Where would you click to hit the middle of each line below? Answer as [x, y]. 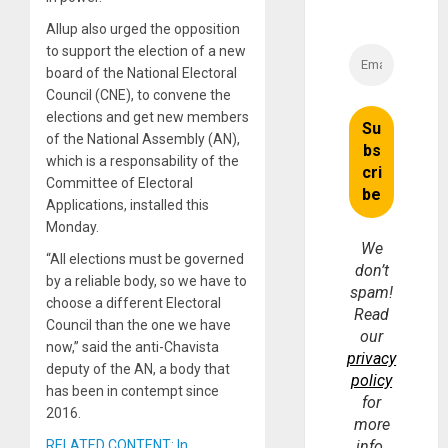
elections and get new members [147, 117]
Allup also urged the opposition [143, 29]
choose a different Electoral [133, 303]
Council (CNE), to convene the [138, 95]
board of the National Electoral [141, 73]
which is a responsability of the [142, 161]
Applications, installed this [127, 205]
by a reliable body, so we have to [146, 281]
